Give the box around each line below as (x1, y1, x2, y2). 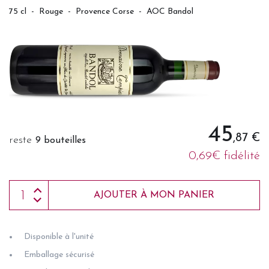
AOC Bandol (147, 7, 193, 16)
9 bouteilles (35, 136, 86, 146)
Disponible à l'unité (24, 232, 94, 242)
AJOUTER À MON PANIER (94, 190, 214, 201)
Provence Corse (76, 7, 134, 16)
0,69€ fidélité (189, 150, 260, 163)
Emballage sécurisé (24, 250, 94, 260)
